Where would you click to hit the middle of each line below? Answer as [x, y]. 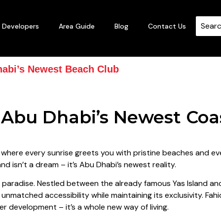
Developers [20, 26]
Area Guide [77, 26]
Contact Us [167, 26]
